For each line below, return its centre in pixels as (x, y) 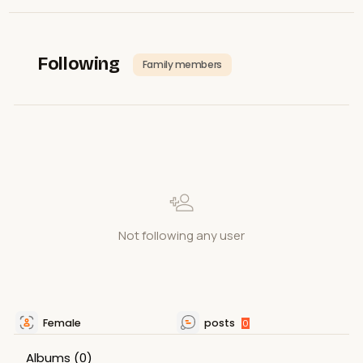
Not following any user (181, 235)
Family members (182, 64)
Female (62, 322)
